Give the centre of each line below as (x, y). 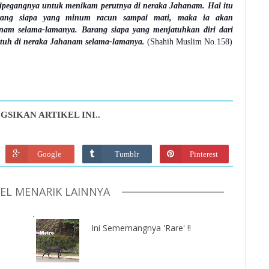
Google (49, 154)
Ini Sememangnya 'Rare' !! (141, 228)
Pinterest (204, 154)
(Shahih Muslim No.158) (190, 42)
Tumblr (126, 154)
